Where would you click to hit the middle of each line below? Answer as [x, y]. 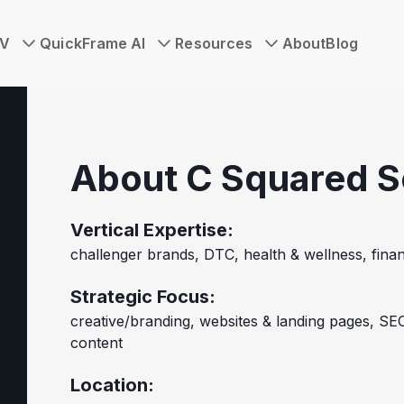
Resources [214, 43]
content [96, 343]
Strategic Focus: [143, 297]
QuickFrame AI [93, 43]
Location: [112, 385]
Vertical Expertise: [152, 230]
